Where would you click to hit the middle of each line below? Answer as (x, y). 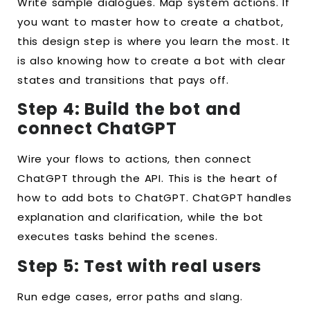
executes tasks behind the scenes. (118, 237)
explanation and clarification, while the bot (140, 217)
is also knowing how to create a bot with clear (152, 60)
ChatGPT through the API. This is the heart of (148, 179)
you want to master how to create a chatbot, (151, 21)
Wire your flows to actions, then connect (135, 159)
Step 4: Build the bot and (129, 109)
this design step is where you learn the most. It (154, 41)
